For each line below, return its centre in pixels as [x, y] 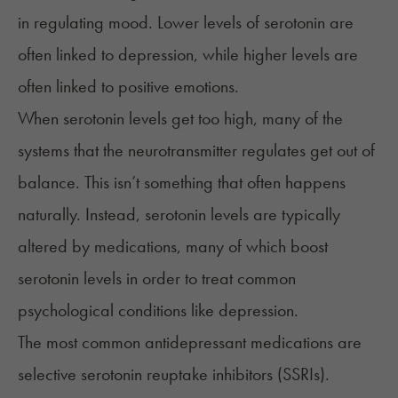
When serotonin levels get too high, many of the [180, 119]
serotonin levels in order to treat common [157, 279]
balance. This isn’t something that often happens [182, 183]
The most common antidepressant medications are [190, 342]
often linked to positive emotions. [131, 87]
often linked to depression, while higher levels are [188, 55]
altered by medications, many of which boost [173, 247]
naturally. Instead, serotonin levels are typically [179, 215]
